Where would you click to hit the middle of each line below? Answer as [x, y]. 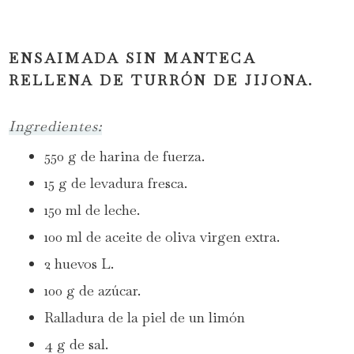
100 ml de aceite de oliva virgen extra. [162, 236]
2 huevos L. [79, 263]
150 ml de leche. [92, 209]
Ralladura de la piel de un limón [145, 317]
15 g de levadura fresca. [116, 183]
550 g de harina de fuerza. [125, 156]
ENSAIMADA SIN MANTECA [133, 58]
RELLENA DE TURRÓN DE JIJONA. [162, 80]
